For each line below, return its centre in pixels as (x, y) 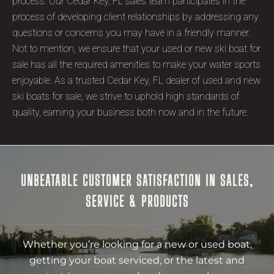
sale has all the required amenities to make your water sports (136, 64)
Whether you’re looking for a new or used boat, (137, 244)
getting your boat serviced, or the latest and (137, 260)
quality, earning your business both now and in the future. (130, 112)
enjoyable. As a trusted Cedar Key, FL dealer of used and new (136, 80)
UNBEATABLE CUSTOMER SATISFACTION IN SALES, (137, 180)
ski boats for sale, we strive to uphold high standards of (126, 96)
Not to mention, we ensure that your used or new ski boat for (136, 48)
